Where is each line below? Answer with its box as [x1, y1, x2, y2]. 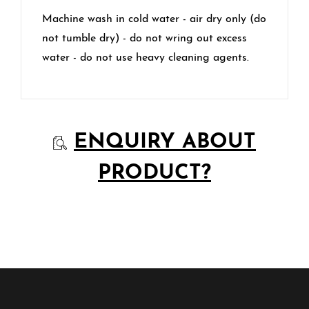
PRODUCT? [98, 162, 211, 184]
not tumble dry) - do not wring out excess [42, 32, 247, 44]
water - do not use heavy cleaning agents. [42, 52, 252, 63]
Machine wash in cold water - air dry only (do [42, 13, 266, 25]
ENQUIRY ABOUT [74, 131, 256, 153]
